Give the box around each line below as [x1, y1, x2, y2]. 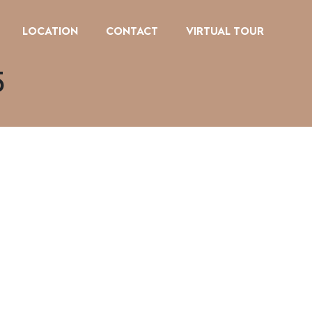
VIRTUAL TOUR [186, 23, 265, 37]
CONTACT [106, 23, 159, 37]
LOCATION [22, 23, 79, 37]
